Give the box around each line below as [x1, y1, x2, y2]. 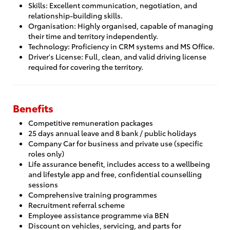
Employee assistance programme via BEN [28, 210, 169, 220]
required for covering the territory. [28, 62, 143, 71]
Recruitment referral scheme [28, 200, 125, 209]
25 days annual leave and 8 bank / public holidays [28, 128, 197, 138]
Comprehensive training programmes [28, 189, 157, 199]
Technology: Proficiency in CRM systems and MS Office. [28, 41, 215, 51]
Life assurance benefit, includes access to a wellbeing [28, 159, 210, 168]
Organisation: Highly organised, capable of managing [28, 21, 213, 30]
